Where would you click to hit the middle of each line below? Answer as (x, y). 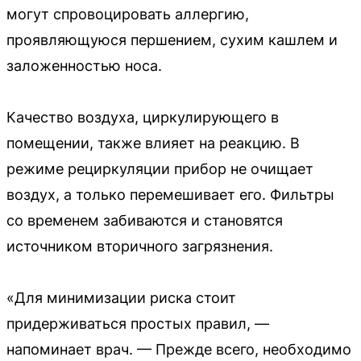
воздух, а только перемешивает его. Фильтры (170, 194)
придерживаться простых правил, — (138, 323)
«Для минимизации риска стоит (121, 297)
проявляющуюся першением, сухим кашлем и (172, 39)
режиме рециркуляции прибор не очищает (160, 168)
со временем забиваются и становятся (145, 220)
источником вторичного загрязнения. (140, 246)
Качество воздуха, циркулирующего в (143, 117)
